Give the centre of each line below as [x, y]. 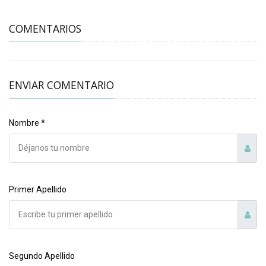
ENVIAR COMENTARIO [61, 85]
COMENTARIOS [45, 29]
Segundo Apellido [42, 256]
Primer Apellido [38, 190]
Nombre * [27, 123]
